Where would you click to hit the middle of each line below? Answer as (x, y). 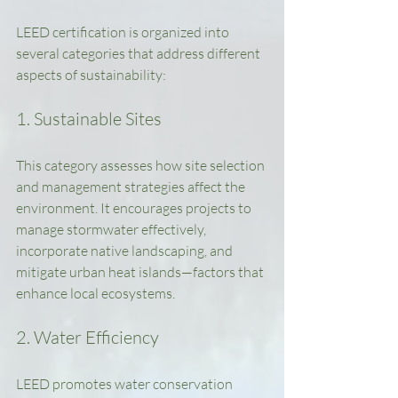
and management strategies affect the (132, 187)
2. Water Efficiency (88, 337)
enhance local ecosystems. (96, 293)
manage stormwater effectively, (112, 229)
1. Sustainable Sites (89, 119)
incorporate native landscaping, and (126, 251)
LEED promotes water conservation (126, 384)
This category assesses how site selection (142, 165)
